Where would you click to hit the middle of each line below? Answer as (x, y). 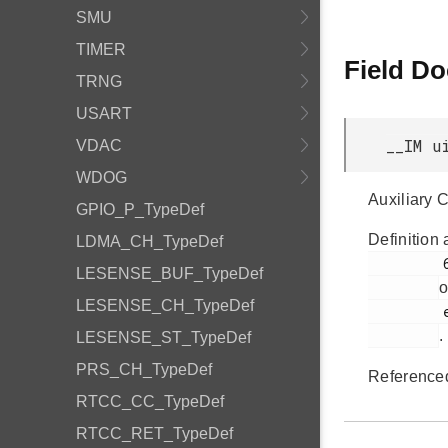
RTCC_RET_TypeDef (154, 433)
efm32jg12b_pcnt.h (405, 311)
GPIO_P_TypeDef (140, 209)
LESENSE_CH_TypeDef (165, 305)
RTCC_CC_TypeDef (150, 401)
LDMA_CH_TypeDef (149, 241)
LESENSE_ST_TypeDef (163, 337)
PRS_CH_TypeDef (144, 369)
